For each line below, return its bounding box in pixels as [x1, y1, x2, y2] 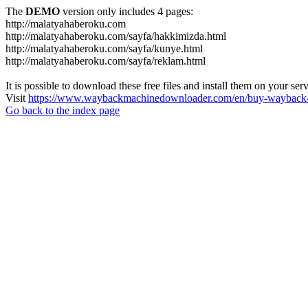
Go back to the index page [5, 104, 120, 116]
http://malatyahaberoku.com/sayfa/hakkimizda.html [5, 30, 226, 42]
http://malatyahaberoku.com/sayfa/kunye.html [5, 43, 203, 54]
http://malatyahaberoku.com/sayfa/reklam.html [5, 55, 206, 67]
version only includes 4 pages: [60, 5, 193, 17]
